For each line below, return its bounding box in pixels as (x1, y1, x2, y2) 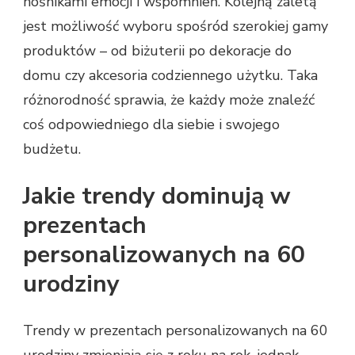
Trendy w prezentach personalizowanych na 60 (23, 320, 328, 340)
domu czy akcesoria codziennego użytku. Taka (23, 66, 318, 86)
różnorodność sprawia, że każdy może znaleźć (23, 90, 315, 110)
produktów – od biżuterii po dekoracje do (23, 41, 292, 61)
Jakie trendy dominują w (23, 179, 291, 212)
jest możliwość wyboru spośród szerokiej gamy (23, 17, 328, 36)
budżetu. (23, 139, 81, 159)
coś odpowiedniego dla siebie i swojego (23, 115, 280, 135)
